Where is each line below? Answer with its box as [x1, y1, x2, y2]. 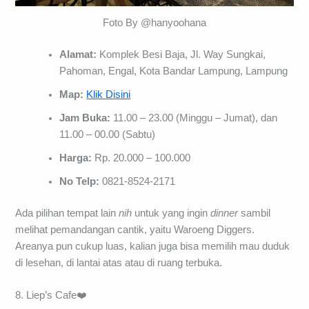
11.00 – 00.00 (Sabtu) [59, 128, 156, 140]
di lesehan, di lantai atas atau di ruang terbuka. [15, 257, 223, 268]
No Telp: [59, 175, 100, 187]
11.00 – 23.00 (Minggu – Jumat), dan [113, 112, 278, 123]
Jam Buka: [59, 112, 114, 123]
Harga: [59, 152, 95, 163]
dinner [210, 207, 241, 219]
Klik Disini [86, 88, 131, 100]
